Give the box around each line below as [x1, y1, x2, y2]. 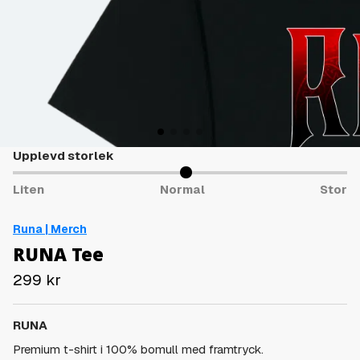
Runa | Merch [13, 221, 87, 236]
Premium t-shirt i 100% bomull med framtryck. [13, 341, 264, 357]
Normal [159, 181, 205, 197]
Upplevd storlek [13, 148, 114, 163]
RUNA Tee [13, 241, 104, 266]
